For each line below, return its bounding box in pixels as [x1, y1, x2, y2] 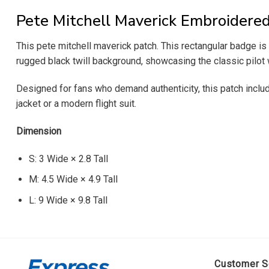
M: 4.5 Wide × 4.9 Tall [28, 174, 118, 186]
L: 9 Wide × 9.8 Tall [28, 194, 107, 206]
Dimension [16, 125, 61, 137]
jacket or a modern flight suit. [16, 97, 136, 109]
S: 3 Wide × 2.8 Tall [28, 153, 108, 165]
